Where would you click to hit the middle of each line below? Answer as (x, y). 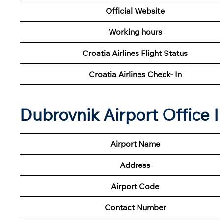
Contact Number (135, 207)
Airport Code (135, 186)
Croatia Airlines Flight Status (135, 53)
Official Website (135, 11)
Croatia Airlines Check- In (135, 74)
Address (135, 165)
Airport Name (135, 144)
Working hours (135, 32)
